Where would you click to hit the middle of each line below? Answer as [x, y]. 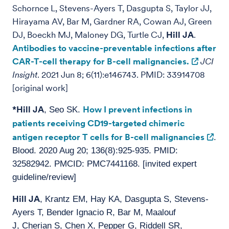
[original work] [40, 88]
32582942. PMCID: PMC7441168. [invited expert [105, 164]
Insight [25, 75]
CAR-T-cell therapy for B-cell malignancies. [101, 61]
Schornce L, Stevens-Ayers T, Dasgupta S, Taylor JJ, [112, 8]
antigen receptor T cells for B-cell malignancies [108, 137]
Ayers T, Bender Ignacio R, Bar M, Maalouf [94, 212]
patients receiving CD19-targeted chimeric [98, 123]
